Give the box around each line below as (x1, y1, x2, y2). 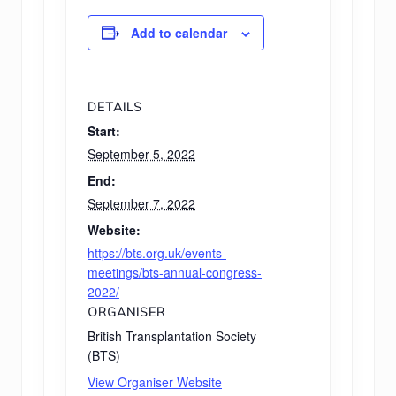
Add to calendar (131, 23, 227, 42)
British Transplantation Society (88, 326, 256, 345)
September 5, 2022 (88, 144, 195, 163)
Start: (88, 121, 120, 140)
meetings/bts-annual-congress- (88, 263, 262, 281)
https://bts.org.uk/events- (88, 243, 226, 262)
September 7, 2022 (88, 194, 195, 212)
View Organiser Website (88, 372, 222, 391)
